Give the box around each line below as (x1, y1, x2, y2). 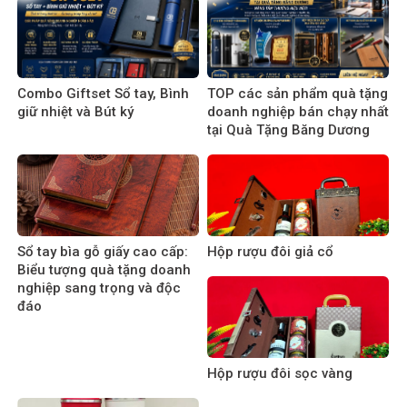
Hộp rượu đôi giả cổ (207, 243, 333, 261)
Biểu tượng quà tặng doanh (17, 262, 191, 279)
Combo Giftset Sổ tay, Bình (17, 85, 189, 103)
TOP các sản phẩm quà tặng (207, 85, 388, 103)
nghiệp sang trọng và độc (17, 280, 181, 297)
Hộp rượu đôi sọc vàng (207, 365, 352, 382)
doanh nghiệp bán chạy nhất (207, 104, 389, 121)
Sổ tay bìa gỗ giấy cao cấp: (17, 243, 188, 261)
